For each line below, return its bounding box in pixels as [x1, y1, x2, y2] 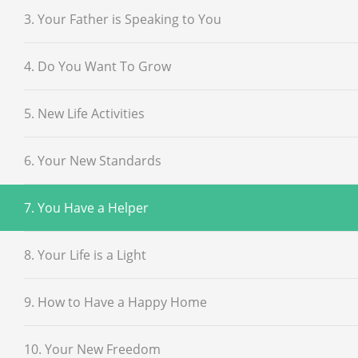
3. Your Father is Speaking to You [24, 10, 221, 28]
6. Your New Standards [24, 151, 161, 169]
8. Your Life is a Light [24, 245, 146, 264]
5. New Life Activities [24, 104, 145, 122]
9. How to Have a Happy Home [24, 292, 207, 311]
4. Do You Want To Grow [24, 57, 171, 75]
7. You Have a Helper [24, 198, 149, 217]
